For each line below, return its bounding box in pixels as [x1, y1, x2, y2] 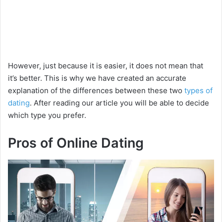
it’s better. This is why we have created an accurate [8, 73, 186, 83]
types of [184, 86, 213, 96]
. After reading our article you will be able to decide [30, 98, 209, 108]
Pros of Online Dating [8, 135, 144, 152]
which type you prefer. [8, 111, 86, 120]
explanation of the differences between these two [8, 86, 184, 96]
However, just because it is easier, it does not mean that [8, 61, 203, 71]
